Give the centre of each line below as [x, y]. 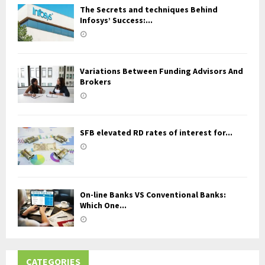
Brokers [96, 82]
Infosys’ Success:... [116, 20]
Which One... [103, 205]
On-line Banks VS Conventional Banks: [153, 194]
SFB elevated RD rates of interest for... [156, 133]
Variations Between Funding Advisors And [161, 71]
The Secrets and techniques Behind [149, 9]
